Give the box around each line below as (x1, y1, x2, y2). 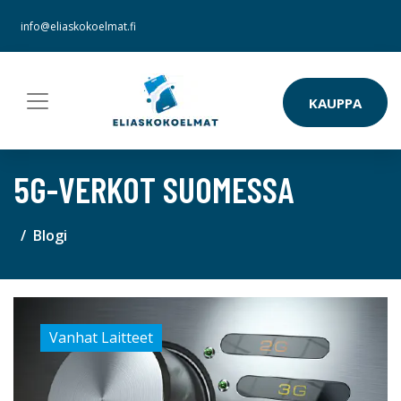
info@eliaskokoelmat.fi (21, 19, 136, 34)
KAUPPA (309, 93, 362, 112)
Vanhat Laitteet (49, 328, 153, 347)
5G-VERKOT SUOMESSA (13, 167, 294, 210)
